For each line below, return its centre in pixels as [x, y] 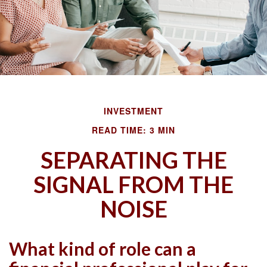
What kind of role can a [103, 249]
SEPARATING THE [133, 160]
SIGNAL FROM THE [133, 184]
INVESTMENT [133, 111]
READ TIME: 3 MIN [133, 130]
